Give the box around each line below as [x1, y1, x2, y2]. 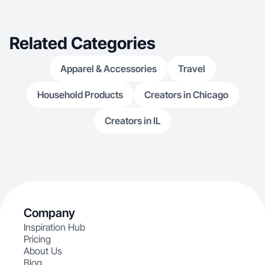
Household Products [37, 89, 123, 101]
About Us [24, 245, 62, 257]
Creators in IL [105, 115, 160, 127]
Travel [177, 63, 205, 75]
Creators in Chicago [144, 89, 228, 101]
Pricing [24, 233, 51, 245]
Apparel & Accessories [60, 63, 157, 75]
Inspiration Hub [24, 221, 85, 233]
